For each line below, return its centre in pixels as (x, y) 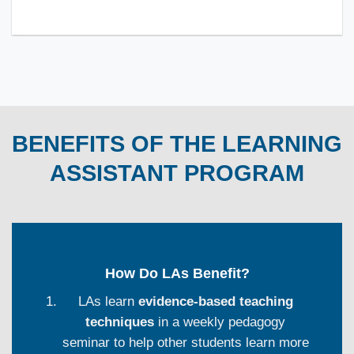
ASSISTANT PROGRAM (177, 173)
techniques (120, 322)
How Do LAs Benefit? (177, 274)
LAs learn (108, 302)
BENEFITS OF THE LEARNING (177, 143)
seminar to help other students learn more (185, 343)
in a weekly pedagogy (220, 322)
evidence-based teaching (215, 302)
